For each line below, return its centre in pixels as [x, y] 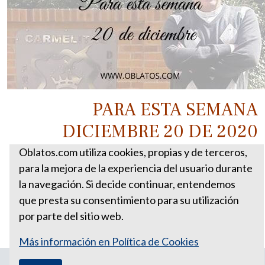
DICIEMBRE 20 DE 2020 [160, 131]
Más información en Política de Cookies [109, 241]
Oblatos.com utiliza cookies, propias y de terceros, [133, 152]
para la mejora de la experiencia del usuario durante [136, 168]
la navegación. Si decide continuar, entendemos [127, 184]
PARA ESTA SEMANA [175, 109]
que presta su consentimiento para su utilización [129, 200]
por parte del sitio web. [71, 216]
